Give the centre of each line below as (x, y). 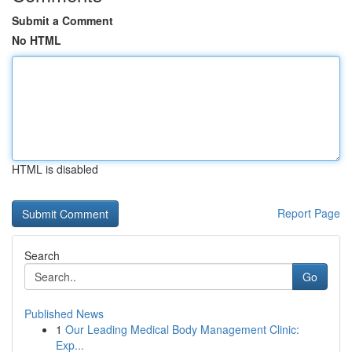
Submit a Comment (62, 20)
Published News (64, 313)
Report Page (309, 213)
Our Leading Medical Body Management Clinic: (182, 329)
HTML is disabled (55, 169)
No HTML (37, 40)
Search (42, 255)
